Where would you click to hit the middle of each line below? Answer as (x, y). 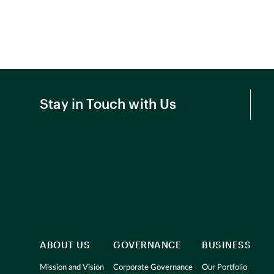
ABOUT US (65, 245)
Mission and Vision (72, 268)
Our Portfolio (224, 268)
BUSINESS (226, 245)
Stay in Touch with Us (108, 104)
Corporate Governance (153, 268)
